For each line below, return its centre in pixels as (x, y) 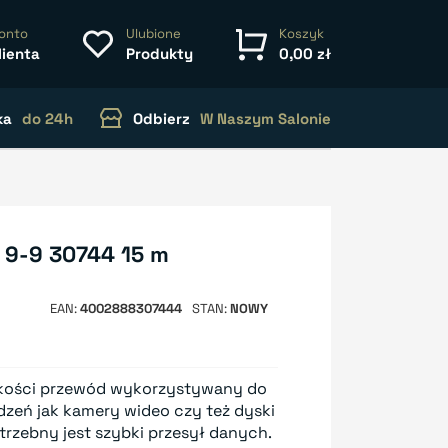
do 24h (47, 118)
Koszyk (301, 33)
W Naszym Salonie (265, 118)
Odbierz (161, 118)
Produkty (159, 53)
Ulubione (153, 33)
